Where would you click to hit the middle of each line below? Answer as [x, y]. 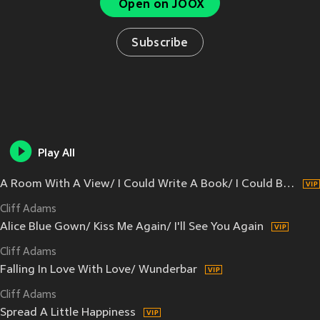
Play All [56, 154]
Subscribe [160, 44]
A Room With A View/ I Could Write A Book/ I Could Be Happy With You [289, 185]
